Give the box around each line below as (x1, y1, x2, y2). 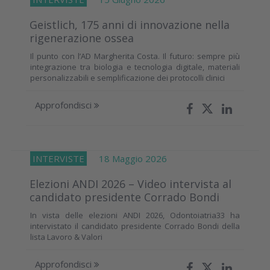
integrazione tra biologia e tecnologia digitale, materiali (30, 61, 240, 72)
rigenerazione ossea (30, 30, 134, 45)
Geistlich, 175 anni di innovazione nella (30, 17, 230, 32)
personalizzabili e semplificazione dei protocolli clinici (30, 72, 225, 83)
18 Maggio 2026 (87, 152, 167, 165)
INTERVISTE (33, 152, 84, 165)
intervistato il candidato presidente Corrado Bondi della (30, 220, 240, 231)
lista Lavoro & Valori (30, 231, 102, 242)
